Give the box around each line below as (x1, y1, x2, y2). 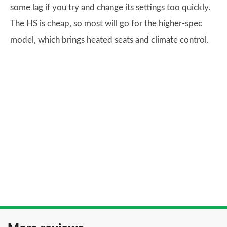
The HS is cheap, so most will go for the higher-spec (10, 19, 202, 28)
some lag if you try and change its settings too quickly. (10, 3, 210, 12)
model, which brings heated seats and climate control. (10, 35, 209, 44)
